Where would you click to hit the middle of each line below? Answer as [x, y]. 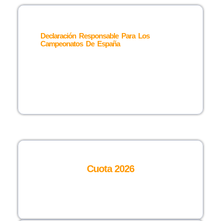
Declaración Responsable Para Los [95, 36]
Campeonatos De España [80, 44]
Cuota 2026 [110, 168]
